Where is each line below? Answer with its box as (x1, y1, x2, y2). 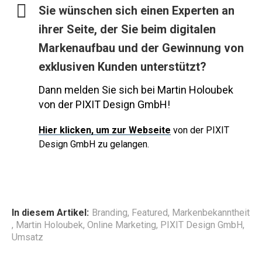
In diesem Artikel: (12, 206, 89, 218)
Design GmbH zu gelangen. (39, 138, 149, 150)
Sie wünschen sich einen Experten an (39, 4, 235, 18)
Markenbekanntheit (172, 206, 250, 218)
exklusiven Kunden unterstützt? (39, 60, 206, 74)
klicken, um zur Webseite (60, 124, 171, 136)
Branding (92, 206, 127, 218)
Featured (132, 206, 168, 218)
